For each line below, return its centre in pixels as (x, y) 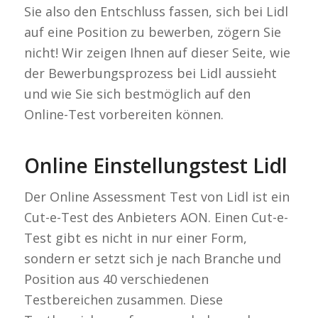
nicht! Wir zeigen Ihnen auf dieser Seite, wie (157, 52)
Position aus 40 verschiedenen (116, 279)
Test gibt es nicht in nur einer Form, (135, 238)
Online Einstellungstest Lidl (155, 165)
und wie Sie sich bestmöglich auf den (137, 93)
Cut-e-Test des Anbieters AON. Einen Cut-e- (156, 218)
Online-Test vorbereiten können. (124, 114)
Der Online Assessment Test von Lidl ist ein (157, 197)
